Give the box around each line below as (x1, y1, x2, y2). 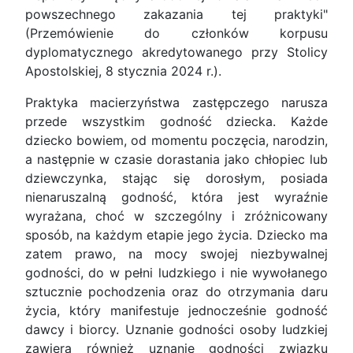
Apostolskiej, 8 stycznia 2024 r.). (25, 63, 221, 80)
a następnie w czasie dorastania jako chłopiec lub (25, 151, 328, 168)
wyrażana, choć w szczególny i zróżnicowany (25, 208, 328, 225)
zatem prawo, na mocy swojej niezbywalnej (25, 246, 328, 262)
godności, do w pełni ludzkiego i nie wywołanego (25, 265, 328, 281)
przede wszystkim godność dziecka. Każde (25, 113, 328, 130)
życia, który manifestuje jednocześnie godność (25, 303, 328, 319)
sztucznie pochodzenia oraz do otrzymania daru (25, 284, 328, 300)
